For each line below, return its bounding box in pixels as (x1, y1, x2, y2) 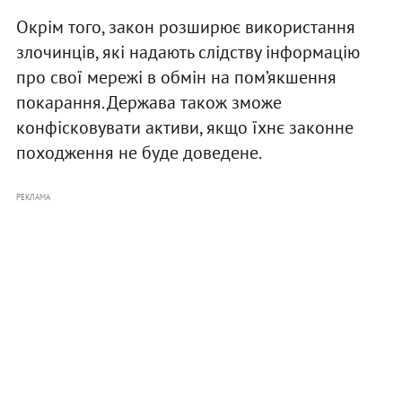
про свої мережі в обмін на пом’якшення (15, 66, 336, 90)
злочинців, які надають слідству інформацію (15, 40, 360, 65)
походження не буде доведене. (15, 141, 262, 165)
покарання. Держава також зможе (15, 91, 282, 115)
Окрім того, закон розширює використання (15, 15, 355, 39)
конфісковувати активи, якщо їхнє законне (15, 116, 354, 140)
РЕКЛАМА (15, 192, 50, 203)
